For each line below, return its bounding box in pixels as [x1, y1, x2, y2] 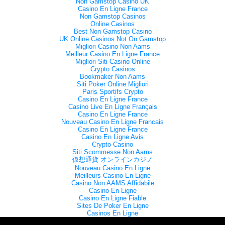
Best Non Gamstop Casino [73, 28, 152, 35]
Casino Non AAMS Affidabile [71, 179, 154, 187]
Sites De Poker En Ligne [76, 202, 149, 209]
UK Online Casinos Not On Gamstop [59, 35, 166, 43]
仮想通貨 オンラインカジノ [72, 156, 153, 163]
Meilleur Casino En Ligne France [65, 50, 160, 58]
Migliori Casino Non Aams [75, 43, 150, 50]
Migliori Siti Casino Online [75, 58, 150, 65]
